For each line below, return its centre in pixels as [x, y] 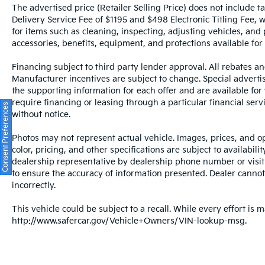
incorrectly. [34, 186]
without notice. [41, 115]
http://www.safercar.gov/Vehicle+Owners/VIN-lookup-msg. [129, 221]
